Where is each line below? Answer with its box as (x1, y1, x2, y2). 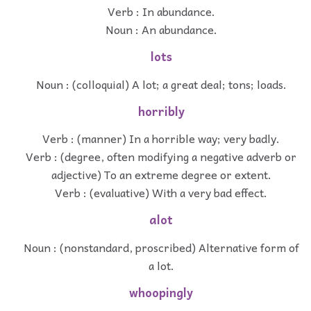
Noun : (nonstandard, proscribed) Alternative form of (23, 237, 299, 256)
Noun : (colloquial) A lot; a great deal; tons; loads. (35, 74, 287, 93)
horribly (137, 101, 185, 121)
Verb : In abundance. (107, 2, 215, 21)
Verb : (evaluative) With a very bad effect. (55, 183, 267, 202)
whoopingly (129, 283, 193, 302)
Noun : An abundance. (105, 20, 217, 39)
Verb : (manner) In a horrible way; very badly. (42, 129, 280, 148)
